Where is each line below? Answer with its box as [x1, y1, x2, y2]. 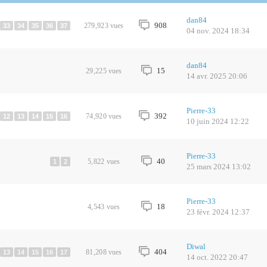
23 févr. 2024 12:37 [186, 207, 250, 216]
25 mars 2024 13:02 [186, 162, 251, 171]
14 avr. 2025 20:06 [186, 72, 247, 80]
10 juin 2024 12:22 [186, 117, 249, 126]
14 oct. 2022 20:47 [186, 253, 248, 262]
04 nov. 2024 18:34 [186, 26, 250, 35]
